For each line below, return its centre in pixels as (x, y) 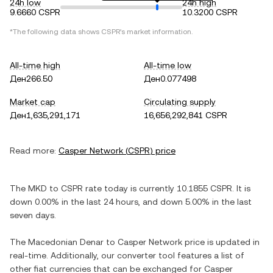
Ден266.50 (31, 79)
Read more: (33, 151)
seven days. (33, 215)
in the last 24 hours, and (110, 202)
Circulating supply (180, 102)
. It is (241, 188)
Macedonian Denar (66, 242)
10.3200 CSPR (210, 12)
